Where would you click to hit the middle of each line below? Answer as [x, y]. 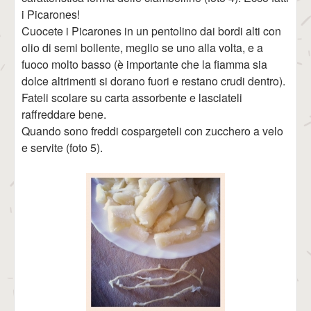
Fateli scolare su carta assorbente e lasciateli [132, 98]
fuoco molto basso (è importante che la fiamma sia [144, 64]
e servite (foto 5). [62, 148]
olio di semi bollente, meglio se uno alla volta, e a [142, 48]
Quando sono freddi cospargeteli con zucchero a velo [152, 131]
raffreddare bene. [64, 114]
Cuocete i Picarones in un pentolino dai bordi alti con [151, 31]
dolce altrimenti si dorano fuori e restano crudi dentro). [153, 81]
